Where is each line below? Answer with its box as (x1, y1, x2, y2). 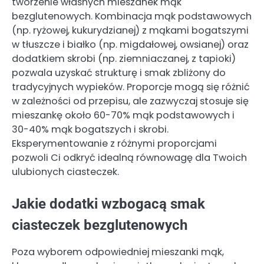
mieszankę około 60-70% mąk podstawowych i (12, 108, 235, 123)
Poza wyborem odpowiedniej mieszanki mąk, (12, 245, 224, 259)
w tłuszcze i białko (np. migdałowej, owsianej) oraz (12, 38, 249, 52)
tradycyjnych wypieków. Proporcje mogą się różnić (12, 80, 250, 94)
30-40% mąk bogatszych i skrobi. (12, 123, 169, 137)
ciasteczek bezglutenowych (12, 217, 187, 234)
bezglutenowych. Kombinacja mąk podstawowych (12, 9, 252, 24)
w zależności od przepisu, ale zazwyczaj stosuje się (12, 94, 249, 108)
